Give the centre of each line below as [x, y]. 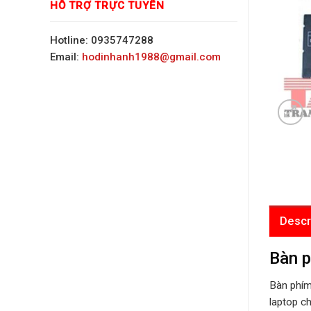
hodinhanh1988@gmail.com [151, 57]
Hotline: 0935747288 [102, 40]
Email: [66, 57]
